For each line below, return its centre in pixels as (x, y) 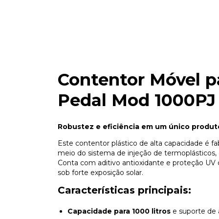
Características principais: (124, 190)
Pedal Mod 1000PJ (137, 100)
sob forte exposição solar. (100, 172)
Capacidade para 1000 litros (119, 211)
